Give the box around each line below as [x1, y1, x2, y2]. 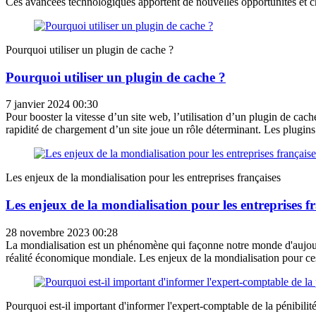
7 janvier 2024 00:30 [6, 98, 98, 111]
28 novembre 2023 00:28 [6, 226, 118, 238]
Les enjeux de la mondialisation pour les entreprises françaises [6, 171, 281, 184]
